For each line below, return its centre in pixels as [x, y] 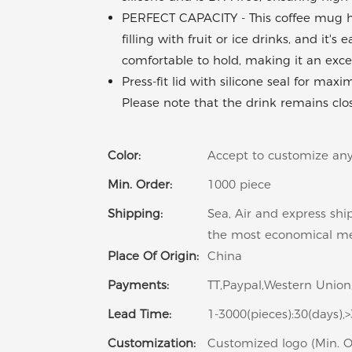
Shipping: [135, 214]
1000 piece [239, 185]
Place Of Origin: [153, 256]
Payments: [138, 285]
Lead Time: [139, 314]
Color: [124, 156]
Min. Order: [140, 185]
